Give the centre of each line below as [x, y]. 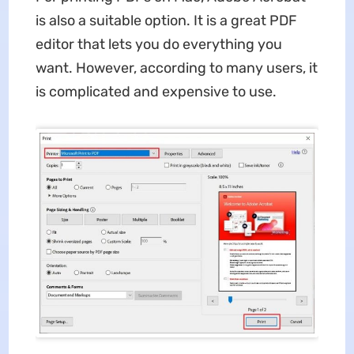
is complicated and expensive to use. [156, 91]
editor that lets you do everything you [158, 44]
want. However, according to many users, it [176, 68]
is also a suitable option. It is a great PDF [166, 20]
